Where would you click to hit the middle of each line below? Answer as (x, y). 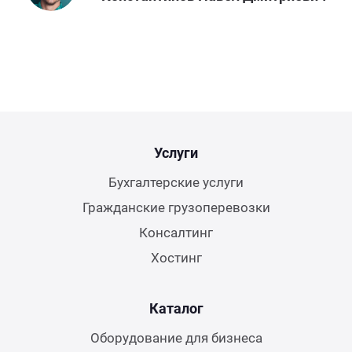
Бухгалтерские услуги (176, 182)
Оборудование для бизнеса (176, 337)
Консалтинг (176, 232)
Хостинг (176, 257)
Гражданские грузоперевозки (176, 207)
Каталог (176, 308)
